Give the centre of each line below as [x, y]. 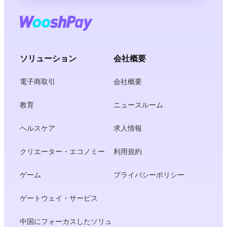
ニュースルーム [138, 105]
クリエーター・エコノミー [63, 151]
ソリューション [48, 58]
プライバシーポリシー [149, 175]
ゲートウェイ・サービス [59, 198]
